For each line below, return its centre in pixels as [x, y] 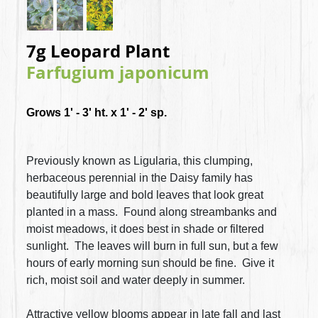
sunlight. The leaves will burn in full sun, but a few [153, 246]
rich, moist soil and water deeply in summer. [136, 280]
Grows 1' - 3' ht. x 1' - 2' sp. [97, 112]
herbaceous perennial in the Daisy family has [140, 177]
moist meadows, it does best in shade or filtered [146, 229]
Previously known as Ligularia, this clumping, [140, 160]
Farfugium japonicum [118, 72]
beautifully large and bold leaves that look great [145, 194]
